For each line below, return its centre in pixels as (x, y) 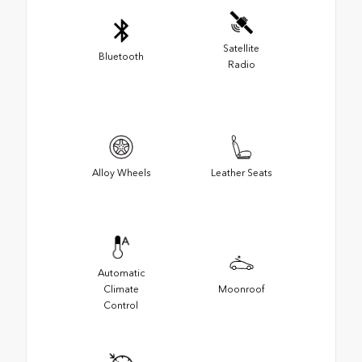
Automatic (121, 273)
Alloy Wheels (121, 173)
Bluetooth (121, 56)
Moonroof (241, 289)
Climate (121, 289)
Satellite (241, 48)
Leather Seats (241, 173)
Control (121, 305)
